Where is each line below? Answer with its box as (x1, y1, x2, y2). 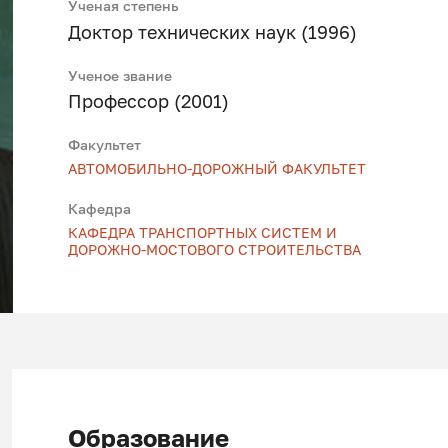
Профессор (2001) (68, 91, 230, 113)
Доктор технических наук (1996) (68, 21, 358, 43)
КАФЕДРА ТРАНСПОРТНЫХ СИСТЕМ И (68, 223, 338, 241)
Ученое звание (68, 66, 173, 84)
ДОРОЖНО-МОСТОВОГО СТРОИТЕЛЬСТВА (68, 240, 362, 258)
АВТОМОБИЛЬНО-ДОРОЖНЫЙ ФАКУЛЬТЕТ (68, 160, 367, 178)
